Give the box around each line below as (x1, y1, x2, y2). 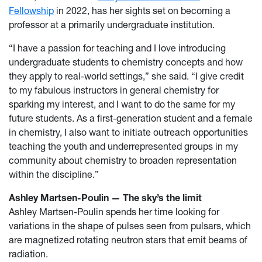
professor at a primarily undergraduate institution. (9, 19, 215, 31)
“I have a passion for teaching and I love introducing (9, 42, 226, 54)
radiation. (9, 248, 48, 260)
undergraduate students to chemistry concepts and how (9, 56, 243, 68)
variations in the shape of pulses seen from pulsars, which (9, 220, 251, 232)
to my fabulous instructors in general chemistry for (9, 84, 219, 96)
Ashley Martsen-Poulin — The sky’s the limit (9, 192, 202, 204)
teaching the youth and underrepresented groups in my (9, 140, 238, 153)
